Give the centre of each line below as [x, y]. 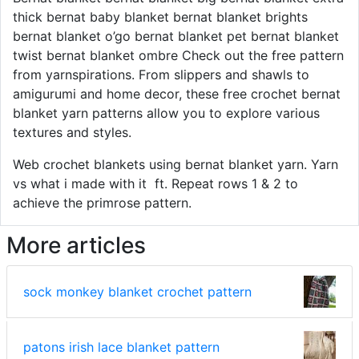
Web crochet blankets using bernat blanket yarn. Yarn [175, 164]
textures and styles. [72, 132]
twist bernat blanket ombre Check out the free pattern [178, 55]
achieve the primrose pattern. [102, 202]
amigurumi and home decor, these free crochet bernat [177, 93]
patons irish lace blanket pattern [121, 347]
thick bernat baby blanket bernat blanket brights [160, 16]
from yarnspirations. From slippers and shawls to [161, 74]
